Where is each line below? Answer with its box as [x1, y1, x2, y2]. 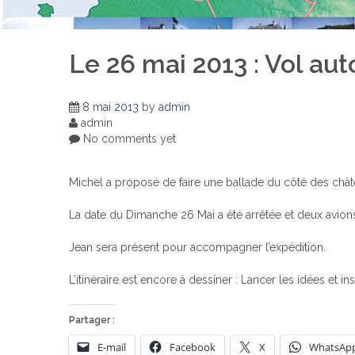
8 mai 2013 [82, 100, 139, 113]
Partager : [69, 314, 115, 326]
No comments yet [80, 132, 176, 145]
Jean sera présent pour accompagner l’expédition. [69, 240, 326, 254]
